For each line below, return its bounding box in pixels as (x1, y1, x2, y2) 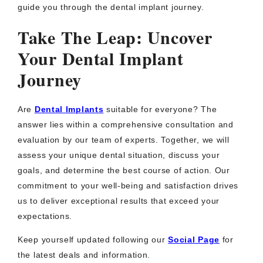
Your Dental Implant (18, 45, 184, 71)
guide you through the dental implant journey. (18, 2, 204, 12)
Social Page (168, 235, 220, 244)
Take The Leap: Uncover (18, 24, 213, 50)
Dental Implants (34, 104, 104, 114)
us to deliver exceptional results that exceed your (18, 196, 220, 205)
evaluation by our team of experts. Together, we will (18, 135, 230, 144)
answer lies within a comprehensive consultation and (18, 120, 234, 129)
